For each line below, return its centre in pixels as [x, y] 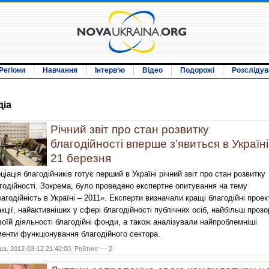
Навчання [60, 70]
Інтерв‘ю [110, 70]
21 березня [81, 159]
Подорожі [197, 70]
